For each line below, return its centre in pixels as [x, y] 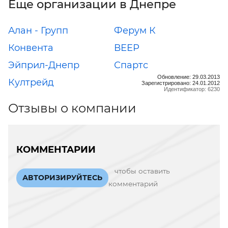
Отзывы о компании [72, 108]
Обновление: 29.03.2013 [189, 77]
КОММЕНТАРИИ [56, 149]
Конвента [31, 48]
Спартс [131, 65]
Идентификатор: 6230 [192, 89]
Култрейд [31, 82]
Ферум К [135, 30]
